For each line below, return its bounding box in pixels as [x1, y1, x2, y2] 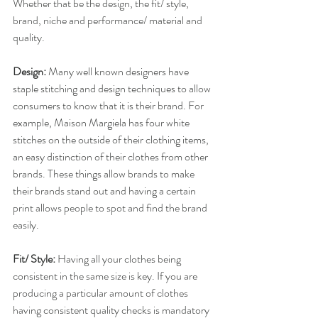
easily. [13, 216, 39, 234]
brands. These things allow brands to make [13, 165, 197, 182]
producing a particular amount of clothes [13, 285, 190, 302]
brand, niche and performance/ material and [13, 12, 204, 29]
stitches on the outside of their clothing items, [13, 131, 211, 148]
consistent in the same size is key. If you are [13, 268, 199, 285]
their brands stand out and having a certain [13, 182, 198, 199]
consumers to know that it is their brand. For [13, 97, 206, 114]
